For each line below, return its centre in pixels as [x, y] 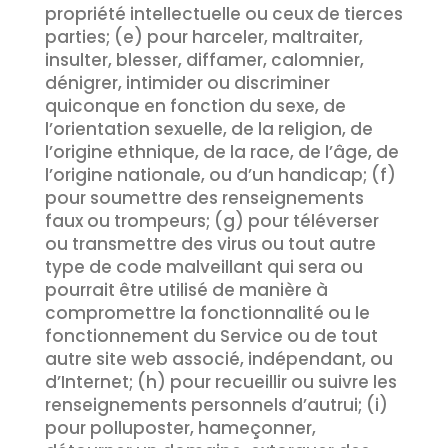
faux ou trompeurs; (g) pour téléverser [211, 221]
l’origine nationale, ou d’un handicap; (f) [220, 175]
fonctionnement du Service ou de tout [211, 336]
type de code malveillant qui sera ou [203, 267]
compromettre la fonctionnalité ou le [207, 313]
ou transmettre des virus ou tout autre [210, 244]
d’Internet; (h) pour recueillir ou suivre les [220, 382]
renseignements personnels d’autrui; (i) [216, 405]
